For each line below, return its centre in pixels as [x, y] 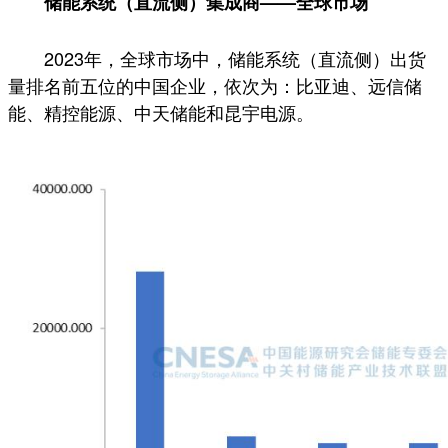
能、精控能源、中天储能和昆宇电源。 [161, 111]
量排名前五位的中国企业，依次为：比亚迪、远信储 [215, 84]
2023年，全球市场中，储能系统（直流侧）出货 [235, 57]
